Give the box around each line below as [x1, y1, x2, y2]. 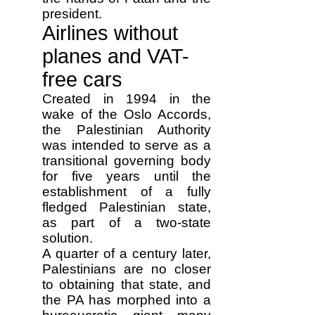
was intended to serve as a [42, 138, 211, 153]
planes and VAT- [42, 45, 189, 67]
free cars [42, 68, 122, 91]
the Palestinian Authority [42, 122, 211, 137]
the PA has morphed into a [42, 292, 211, 307]
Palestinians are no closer [42, 262, 211, 276]
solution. [42, 231, 93, 245]
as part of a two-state [42, 215, 211, 230]
